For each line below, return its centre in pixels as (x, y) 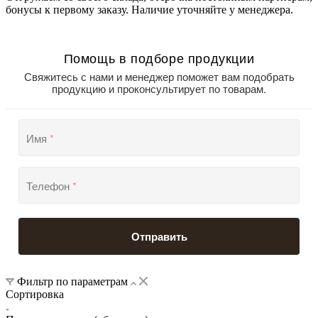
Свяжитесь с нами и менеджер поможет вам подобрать (159, 77)
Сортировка (35, 295)
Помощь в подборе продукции (159, 58)
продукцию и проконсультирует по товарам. (159, 89)
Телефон (49, 185)
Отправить (159, 237)
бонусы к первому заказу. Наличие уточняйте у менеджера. (149, 10)
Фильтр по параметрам (72, 282)
